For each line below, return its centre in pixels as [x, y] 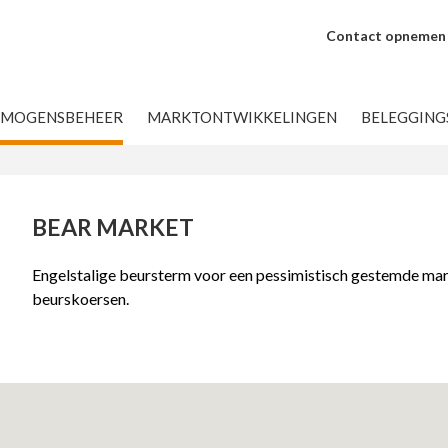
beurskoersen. [80, 298]
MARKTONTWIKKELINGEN [242, 117]
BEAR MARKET [112, 227]
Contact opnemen [386, 35]
